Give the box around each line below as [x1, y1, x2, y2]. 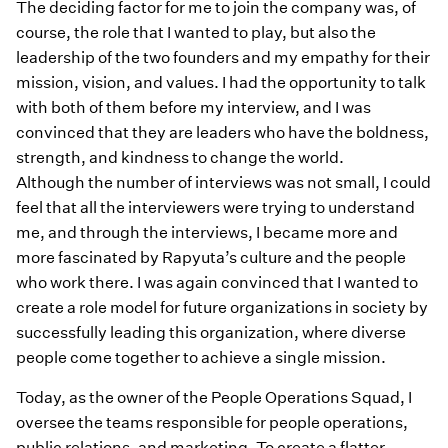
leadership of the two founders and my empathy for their [16, 48, 430, 68]
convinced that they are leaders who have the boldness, [16, 123, 429, 143]
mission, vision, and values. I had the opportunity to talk [16, 73, 426, 93]
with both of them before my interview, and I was [16, 98, 371, 118]
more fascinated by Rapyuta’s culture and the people [16, 248, 406, 268]
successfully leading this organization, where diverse [16, 323, 406, 343]
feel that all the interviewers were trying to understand [16, 198, 415, 218]
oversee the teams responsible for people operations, [16, 412, 408, 432]
